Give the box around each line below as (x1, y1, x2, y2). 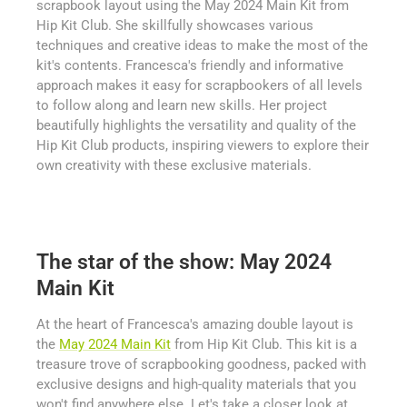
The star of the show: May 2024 (36, 250, 332, 275)
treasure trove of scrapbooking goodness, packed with (36, 356, 366, 373)
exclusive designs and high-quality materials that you (36, 376, 356, 393)
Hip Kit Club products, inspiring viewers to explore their (36, 137, 369, 154)
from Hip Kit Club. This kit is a (171, 336, 357, 353)
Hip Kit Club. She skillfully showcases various (36, 17, 313, 34)
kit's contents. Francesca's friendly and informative (36, 57, 343, 74)
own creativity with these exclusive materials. (36, 157, 312, 174)
